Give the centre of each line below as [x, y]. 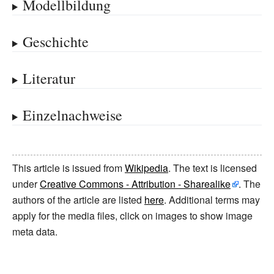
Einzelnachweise [72, 115]
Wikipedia [146, 168]
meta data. [35, 231]
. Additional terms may [212, 200]
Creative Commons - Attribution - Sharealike [135, 184]
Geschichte [55, 42]
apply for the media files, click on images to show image [132, 216]
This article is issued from [68, 168]
